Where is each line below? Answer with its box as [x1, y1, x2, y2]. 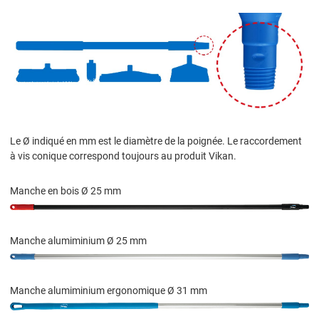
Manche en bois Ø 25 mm [10, 185, 121, 197]
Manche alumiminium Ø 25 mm [10, 235, 147, 247]
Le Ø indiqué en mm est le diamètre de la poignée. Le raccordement [10, 135, 302, 147]
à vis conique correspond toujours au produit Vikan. [10, 150, 236, 162]
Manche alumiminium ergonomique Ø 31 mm [10, 285, 207, 297]
